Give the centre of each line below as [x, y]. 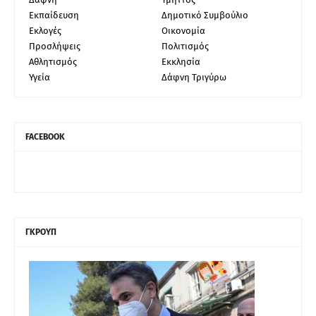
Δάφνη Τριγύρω [194, 77]
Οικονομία [183, 30]
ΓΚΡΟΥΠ [41, 232]
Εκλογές [45, 30]
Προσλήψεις [55, 46]
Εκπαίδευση [54, 15]
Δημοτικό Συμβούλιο [205, 15]
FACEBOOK [45, 136]
